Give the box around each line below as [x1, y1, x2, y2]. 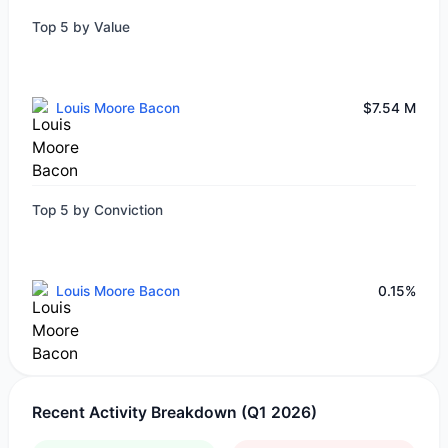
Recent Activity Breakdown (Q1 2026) [32, 402, 318, 422]
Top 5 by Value [32, 19, 131, 36]
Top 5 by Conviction [32, 202, 164, 219]
